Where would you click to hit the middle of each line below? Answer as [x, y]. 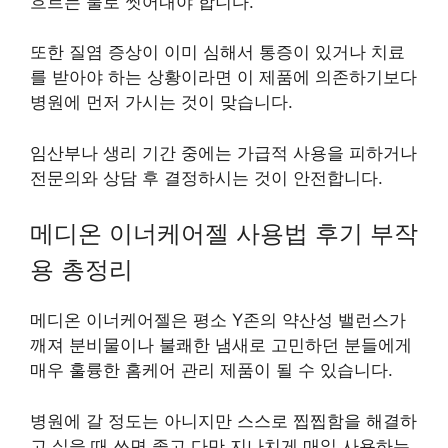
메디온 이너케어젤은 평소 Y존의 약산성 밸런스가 [218, 320]
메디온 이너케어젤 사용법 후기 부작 [224, 233]
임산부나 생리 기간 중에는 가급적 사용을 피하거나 [223, 152]
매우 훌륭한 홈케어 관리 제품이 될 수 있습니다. [211, 370]
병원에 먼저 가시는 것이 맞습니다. [161, 102]
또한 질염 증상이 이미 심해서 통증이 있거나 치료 [217, 52]
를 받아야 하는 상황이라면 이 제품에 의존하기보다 [223, 77]
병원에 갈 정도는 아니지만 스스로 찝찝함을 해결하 [223, 420]
